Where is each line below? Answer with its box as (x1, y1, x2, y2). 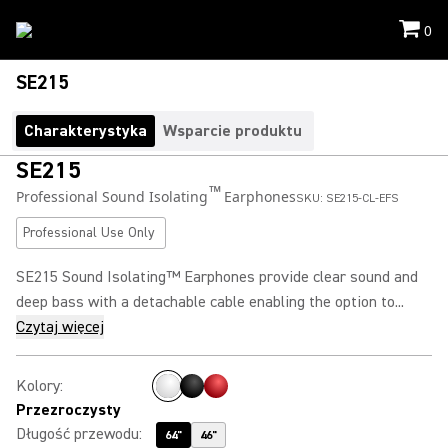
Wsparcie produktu (163, 121, 302, 141)
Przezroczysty (16, 400, 121, 420)
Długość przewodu (16, 424, 139, 444)
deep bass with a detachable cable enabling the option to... (16, 292, 404, 312)
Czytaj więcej (16, 317, 104, 337)
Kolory (16, 376, 60, 396)
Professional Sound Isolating (16, 187, 208, 206)
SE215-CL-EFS (326, 191, 399, 206)
